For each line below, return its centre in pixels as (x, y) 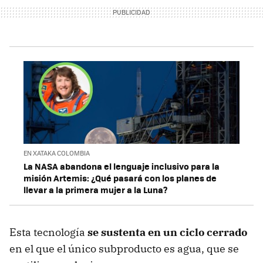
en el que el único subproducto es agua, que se (124, 248)
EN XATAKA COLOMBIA (57, 153)
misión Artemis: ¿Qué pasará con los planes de (120, 178)
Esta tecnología (47, 232)
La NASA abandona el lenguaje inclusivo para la (122, 166)
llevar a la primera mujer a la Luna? (96, 189)
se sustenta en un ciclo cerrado (166, 232)
